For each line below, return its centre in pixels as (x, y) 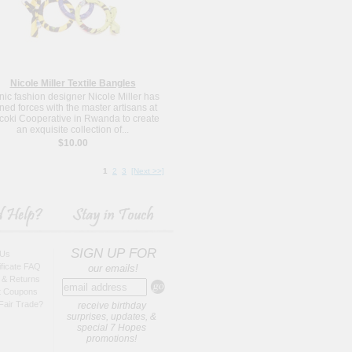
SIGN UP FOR (113, 253)
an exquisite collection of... (73, 129)
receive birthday (112, 305)
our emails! (113, 268)
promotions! (112, 338)
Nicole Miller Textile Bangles (73, 83)
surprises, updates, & (112, 316)
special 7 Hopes (112, 327)
